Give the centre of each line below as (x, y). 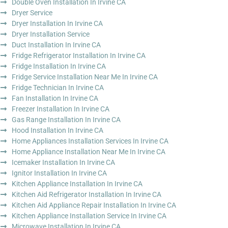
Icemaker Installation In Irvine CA (63, 162)
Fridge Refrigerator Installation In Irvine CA (78, 55)
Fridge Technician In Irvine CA (58, 87)
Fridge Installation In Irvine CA (59, 66)
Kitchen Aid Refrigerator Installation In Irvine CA (86, 194)
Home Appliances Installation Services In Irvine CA (90, 141)
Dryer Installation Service (50, 34)
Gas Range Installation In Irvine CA (66, 119)
